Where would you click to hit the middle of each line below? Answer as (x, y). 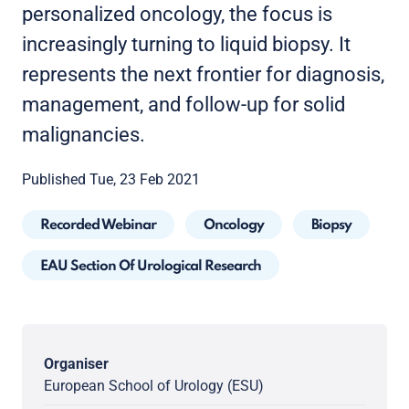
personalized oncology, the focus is (177, 14)
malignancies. (84, 135)
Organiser (76, 363)
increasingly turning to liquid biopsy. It (186, 44)
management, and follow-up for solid (184, 105)
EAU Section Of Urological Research (151, 266)
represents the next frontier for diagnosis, (203, 74)
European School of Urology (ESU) (154, 385)
